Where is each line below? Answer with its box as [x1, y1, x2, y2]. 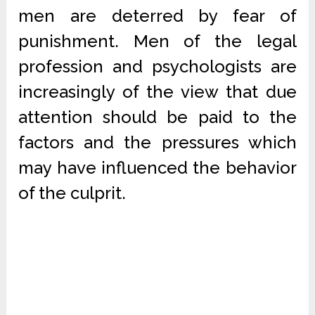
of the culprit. [18, 183, 127, 203]
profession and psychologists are [18, 56, 297, 77]
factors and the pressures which [18, 132, 297, 153]
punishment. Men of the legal [18, 31, 297, 51]
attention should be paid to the [18, 107, 297, 127]
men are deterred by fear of [18, 6, 297, 26]
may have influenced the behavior [18, 157, 297, 178]
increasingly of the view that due [18, 82, 297, 102]
